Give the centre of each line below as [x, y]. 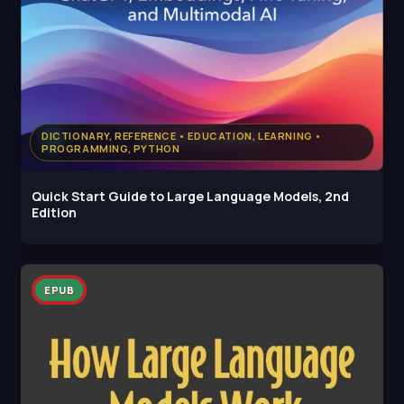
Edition [54, 213]
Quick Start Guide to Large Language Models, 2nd [190, 197]
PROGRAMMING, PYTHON [111, 149]
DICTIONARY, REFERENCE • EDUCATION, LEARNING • [182, 136]
